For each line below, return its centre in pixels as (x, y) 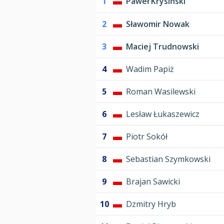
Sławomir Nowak (158, 24)
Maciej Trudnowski (162, 47)
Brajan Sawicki (153, 182)
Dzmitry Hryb (151, 204)
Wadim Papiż (150, 69)
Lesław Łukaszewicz (163, 114)
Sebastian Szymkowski (168, 159)
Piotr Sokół (147, 137)
